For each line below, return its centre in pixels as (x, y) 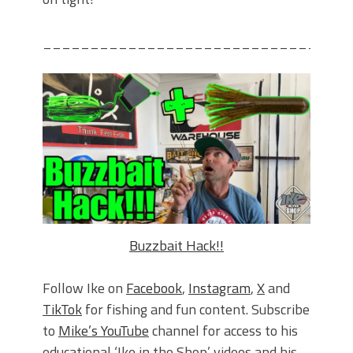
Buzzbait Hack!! (176, 246)
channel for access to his (223, 331)
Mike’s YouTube (104, 331)
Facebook (154, 288)
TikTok (62, 310)
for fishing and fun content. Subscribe (196, 310)
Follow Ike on (84, 288)
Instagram (219, 288)
